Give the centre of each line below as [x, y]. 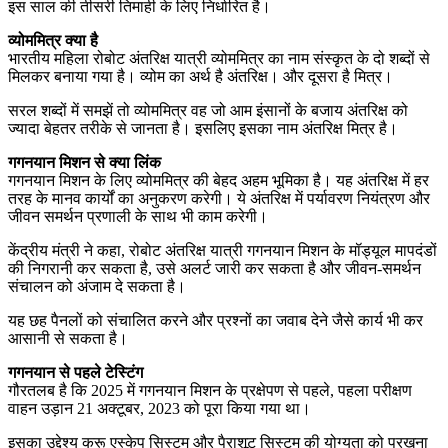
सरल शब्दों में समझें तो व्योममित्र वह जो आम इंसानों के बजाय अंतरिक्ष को [208, 110]
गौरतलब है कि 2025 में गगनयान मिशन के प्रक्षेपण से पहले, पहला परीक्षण [210, 390]
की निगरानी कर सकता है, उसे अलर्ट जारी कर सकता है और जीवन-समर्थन [214, 268]
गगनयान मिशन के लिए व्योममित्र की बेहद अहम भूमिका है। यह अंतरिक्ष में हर [218, 180]
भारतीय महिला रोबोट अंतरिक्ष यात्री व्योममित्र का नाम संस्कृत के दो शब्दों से [219, 58]
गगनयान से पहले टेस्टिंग [75, 372]
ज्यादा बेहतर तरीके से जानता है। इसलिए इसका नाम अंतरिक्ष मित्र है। [205, 128]
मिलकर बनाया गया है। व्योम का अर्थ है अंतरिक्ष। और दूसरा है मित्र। [200, 76]
